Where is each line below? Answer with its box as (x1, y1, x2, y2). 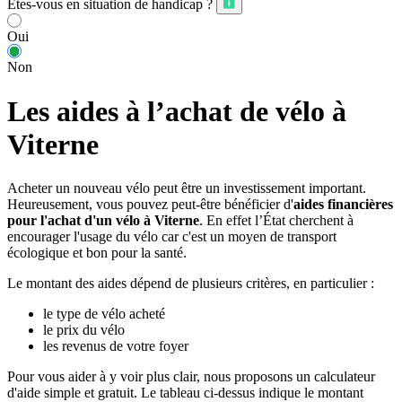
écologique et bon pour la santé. (7, 245, 187, 261)
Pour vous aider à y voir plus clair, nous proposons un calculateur (7, 369, 375, 385)
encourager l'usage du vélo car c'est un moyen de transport (7, 229, 336, 245)
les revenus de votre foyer (43, 338, 188, 354)
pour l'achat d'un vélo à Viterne (7, 213, 199, 229)
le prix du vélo (43, 322, 125, 338)
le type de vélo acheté (43, 306, 165, 322)
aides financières (293, 197, 393, 213)
